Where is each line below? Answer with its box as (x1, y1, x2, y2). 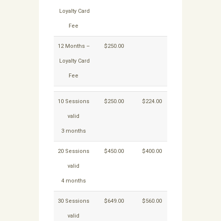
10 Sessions (58, 98, 89, 105)
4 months (61, 178, 86, 184)
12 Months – (57, 43, 90, 50)
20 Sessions (58, 148, 89, 155)
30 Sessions (58, 198, 89, 205)
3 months (61, 128, 86, 135)
